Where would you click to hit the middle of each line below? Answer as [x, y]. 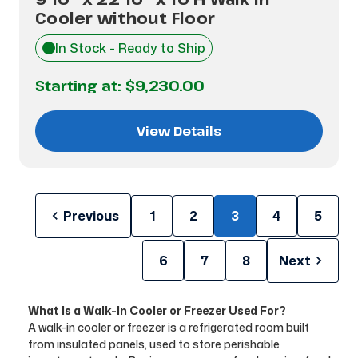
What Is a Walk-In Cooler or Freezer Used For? [157, 310]
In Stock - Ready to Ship [130, 48]
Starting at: [80, 86]
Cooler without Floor [125, 18]
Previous [91, 216]
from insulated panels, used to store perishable [153, 344]
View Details [179, 131]
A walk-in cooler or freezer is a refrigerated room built [168, 327]
